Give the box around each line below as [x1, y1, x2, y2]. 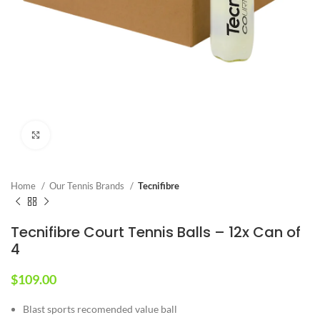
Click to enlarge [50, 129, 116, 141]
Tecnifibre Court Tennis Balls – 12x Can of [11, 221, 301, 242]
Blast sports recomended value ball [23, 302, 177, 315]
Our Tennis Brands [49, 179, 126, 191]
